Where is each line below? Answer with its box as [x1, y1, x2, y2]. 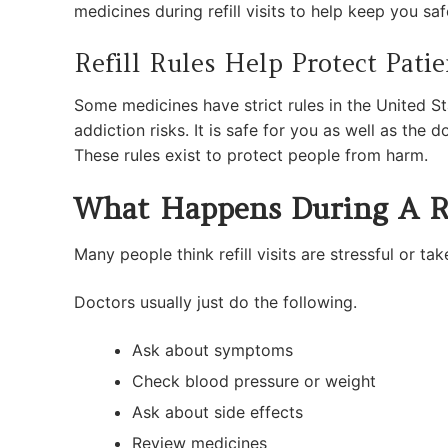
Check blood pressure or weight [131, 370, 376, 391]
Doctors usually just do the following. [74, 291, 357, 312]
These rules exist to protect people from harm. [74, 145, 428, 166]
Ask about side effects [131, 401, 303, 422]
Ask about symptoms [131, 339, 293, 360]
